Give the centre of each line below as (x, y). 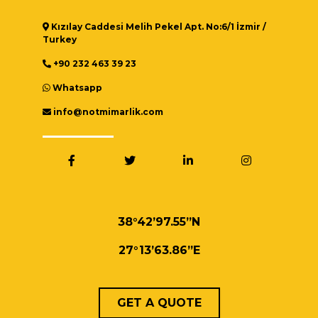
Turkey (60, 39)
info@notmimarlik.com (107, 112)
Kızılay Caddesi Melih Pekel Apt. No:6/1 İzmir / (158, 27)
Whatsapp (77, 88)
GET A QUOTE (159, 303)
